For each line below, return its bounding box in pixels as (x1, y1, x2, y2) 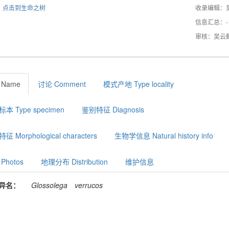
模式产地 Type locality (103, 78, 174, 89)
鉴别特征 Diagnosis (82, 104, 145, 115)
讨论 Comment (38, 78, 86, 89)
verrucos (75, 179, 103, 190)
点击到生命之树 (3, 3, 46, 12)
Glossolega (31, 179, 68, 190)
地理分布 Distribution (41, 156, 108, 167)
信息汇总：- (195, 17, 228, 26)
